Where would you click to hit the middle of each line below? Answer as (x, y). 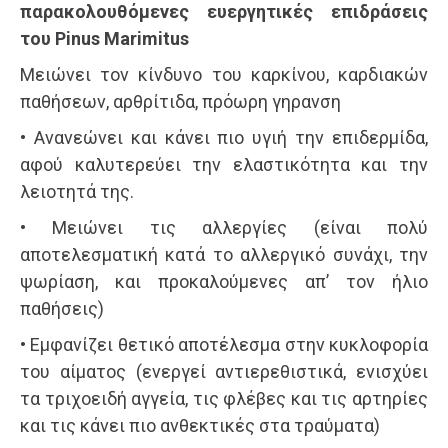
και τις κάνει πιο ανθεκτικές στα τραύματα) (200, 425)
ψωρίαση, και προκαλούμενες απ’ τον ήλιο (224, 281)
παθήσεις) (62, 308)
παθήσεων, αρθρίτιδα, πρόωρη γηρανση (180, 101)
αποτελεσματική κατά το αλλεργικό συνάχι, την (224, 254)
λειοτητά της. (77, 191)
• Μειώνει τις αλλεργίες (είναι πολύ (224, 227)
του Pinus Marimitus (104, 38)
